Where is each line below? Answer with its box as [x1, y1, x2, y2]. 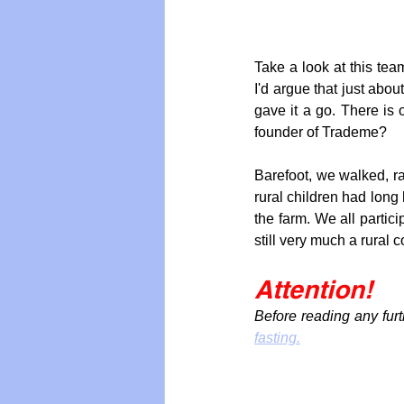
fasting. [254, 329, 300, 345]
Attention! [254, 273, 372, 304]
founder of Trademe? [254, 124, 387, 140]
